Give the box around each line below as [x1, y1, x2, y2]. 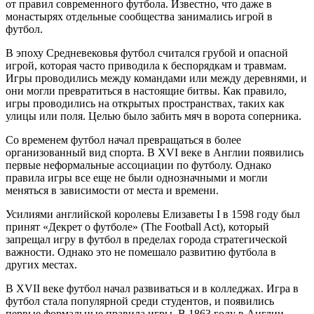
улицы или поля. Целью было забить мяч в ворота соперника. [6, 109, 301, 122]
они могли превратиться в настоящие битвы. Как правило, [6, 84, 287, 97]
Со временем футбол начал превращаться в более [6, 133, 241, 146]
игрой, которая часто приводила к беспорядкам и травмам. [6, 59, 287, 71]
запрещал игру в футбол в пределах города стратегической [6, 233, 287, 245]
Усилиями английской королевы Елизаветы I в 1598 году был [6, 207, 300, 220]
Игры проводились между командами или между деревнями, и [6, 71, 307, 84]
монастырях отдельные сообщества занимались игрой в [6, 10, 273, 22]
